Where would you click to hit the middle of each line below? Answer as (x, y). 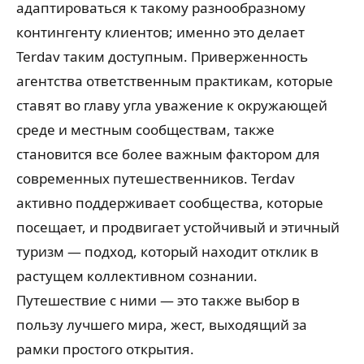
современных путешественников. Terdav (156, 179)
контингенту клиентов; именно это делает (160, 32)
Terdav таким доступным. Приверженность (162, 57)
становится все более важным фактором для (168, 154)
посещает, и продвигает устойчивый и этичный (178, 227)
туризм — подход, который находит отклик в (167, 252)
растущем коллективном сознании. (137, 276)
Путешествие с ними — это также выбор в (158, 301)
